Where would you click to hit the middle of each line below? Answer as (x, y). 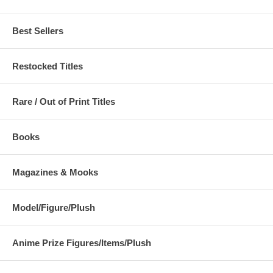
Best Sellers (38, 30)
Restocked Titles (48, 66)
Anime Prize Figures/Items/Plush (82, 243)
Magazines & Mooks (55, 172)
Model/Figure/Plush (54, 207)
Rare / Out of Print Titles (64, 101)
